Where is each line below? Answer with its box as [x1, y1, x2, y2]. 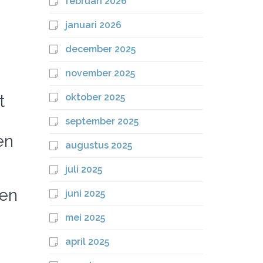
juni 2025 [65, 188, 105, 199]
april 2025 [65, 236, 109, 247]
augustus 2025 [65, 140, 132, 151]
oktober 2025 [65, 92, 125, 103]
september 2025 [65, 116, 139, 127]
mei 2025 [65, 212, 105, 223]
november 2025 [65, 68, 135, 79]
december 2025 [65, 43, 136, 55]
